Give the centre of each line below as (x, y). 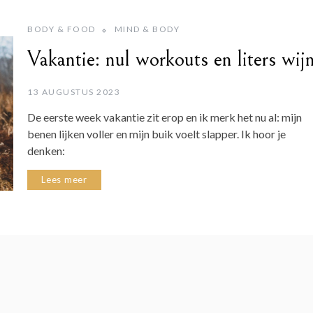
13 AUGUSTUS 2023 (74, 92)
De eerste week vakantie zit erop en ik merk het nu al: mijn (165, 117)
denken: (46, 150)
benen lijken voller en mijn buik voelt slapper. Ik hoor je (156, 133)
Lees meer (65, 179)
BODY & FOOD (61, 29)
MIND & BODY (147, 29)
